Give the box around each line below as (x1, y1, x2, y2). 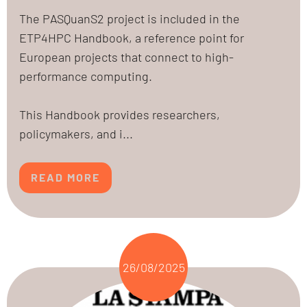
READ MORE (31, 171, 100, 184)
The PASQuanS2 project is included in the (19, 10, 240, 26)
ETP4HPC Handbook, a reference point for (19, 29, 244, 45)
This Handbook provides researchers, (19, 106, 220, 122)
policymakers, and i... (19, 125, 133, 141)
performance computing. (19, 68, 152, 84)
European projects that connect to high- (19, 49, 234, 64)
